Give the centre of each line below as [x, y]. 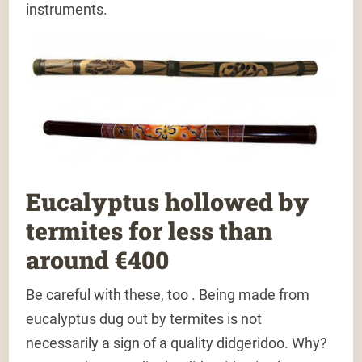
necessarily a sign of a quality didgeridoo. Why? [177, 343]
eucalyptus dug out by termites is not [144, 319]
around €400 [98, 260]
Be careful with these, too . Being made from [168, 295]
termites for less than [149, 231]
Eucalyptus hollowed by [168, 202]
